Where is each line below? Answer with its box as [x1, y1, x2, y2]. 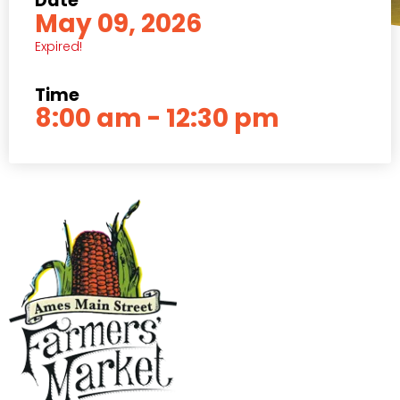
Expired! [35, 37, 82, 55]
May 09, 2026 [35, 6, 202, 41]
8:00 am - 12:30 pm [35, 101, 279, 136]
